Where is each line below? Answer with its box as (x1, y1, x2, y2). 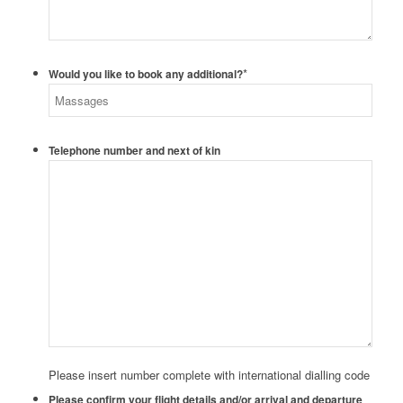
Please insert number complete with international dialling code (48, 366, 370, 383)
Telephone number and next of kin (48, 143, 220, 158)
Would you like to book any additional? (48, 67, 243, 82)
